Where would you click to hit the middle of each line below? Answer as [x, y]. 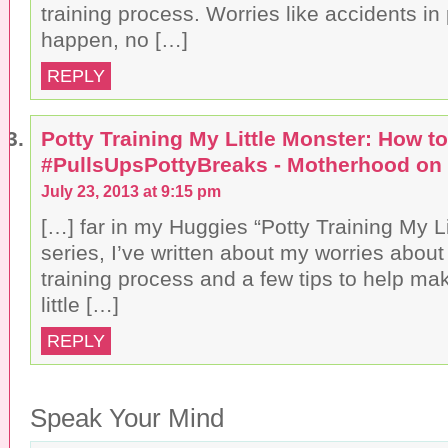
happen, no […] [114, 39]
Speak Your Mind [127, 417]
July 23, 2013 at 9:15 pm [131, 190]
